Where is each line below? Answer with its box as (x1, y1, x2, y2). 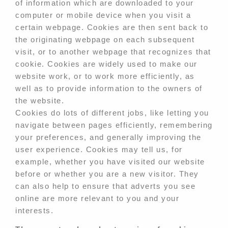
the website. (15, 96, 64, 105)
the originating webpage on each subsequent (15, 35, 194, 44)
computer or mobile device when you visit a (15, 11, 191, 20)
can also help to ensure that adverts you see (15, 182, 195, 191)
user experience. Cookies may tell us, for (15, 145, 183, 154)
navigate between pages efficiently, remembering (15, 121, 213, 130)
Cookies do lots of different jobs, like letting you (15, 108, 209, 118)
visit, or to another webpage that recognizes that (15, 47, 211, 56)
